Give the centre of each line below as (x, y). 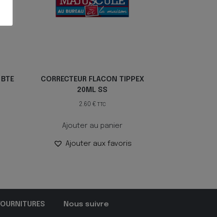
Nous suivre (86, 204)
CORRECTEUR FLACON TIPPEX (92, 80)
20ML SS (93, 90)
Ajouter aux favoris (98, 144)
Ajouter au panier (93, 126)
